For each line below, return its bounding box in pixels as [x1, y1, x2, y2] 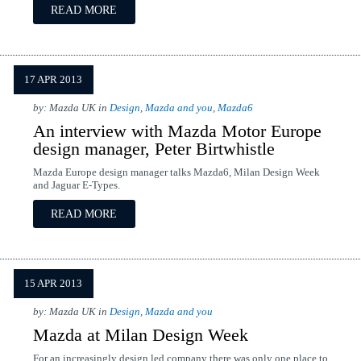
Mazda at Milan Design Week [32, 325, 248, 345]
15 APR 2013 [24, 278, 82, 289]
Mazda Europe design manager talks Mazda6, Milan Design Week [32, 167, 320, 178]
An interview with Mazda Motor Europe [32, 121, 322, 141]
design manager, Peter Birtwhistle [32, 139, 275, 159]
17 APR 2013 [24, 74, 82, 85]
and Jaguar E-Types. [32, 180, 120, 191]
